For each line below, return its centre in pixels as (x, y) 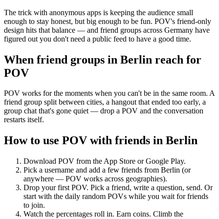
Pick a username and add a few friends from (92, 170)
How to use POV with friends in (85, 141)
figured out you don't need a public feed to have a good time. (98, 39)
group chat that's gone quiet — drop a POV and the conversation (104, 111)
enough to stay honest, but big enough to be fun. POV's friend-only (108, 21)
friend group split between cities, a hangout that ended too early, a (105, 102)
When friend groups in (62, 59)
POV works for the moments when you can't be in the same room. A (109, 93)
